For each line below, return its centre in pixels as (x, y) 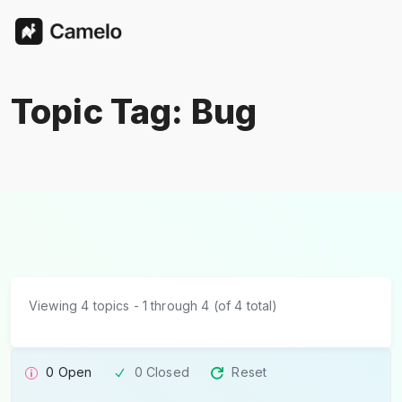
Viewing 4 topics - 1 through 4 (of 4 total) (153, 306)
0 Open (69, 372)
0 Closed (162, 372)
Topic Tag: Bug (134, 111)
